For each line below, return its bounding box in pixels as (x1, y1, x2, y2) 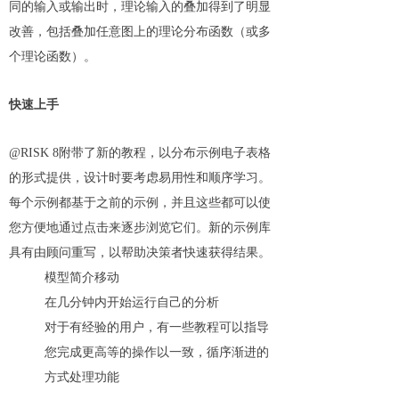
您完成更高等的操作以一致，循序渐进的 (45, 346, 269, 359)
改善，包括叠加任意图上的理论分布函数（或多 (9, 25, 271, 38)
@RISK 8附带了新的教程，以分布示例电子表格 (9, 146, 271, 159)
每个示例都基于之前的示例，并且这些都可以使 (9, 196, 271, 209)
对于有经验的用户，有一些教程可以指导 (45, 321, 269, 334)
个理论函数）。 (9, 50, 96, 63)
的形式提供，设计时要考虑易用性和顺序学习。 (9, 171, 271, 184)
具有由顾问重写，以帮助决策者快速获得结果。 (9, 246, 271, 259)
